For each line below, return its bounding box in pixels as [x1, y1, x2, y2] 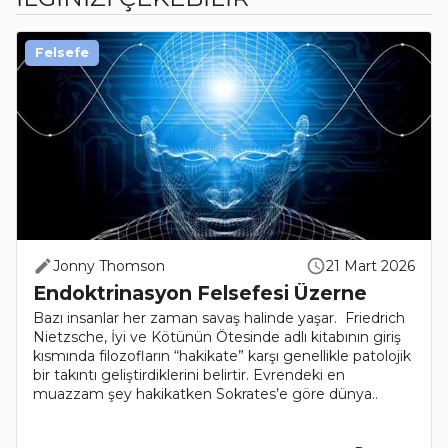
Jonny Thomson [53, 256, 165, 275]
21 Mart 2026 [326, 256, 415, 275]
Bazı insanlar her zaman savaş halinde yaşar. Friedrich [33, 309, 405, 328]
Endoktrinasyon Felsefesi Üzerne [33, 280, 367, 305]
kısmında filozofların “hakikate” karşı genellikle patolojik [33, 347, 411, 366]
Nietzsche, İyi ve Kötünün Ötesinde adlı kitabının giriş [33, 328, 401, 347]
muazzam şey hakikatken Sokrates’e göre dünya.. [33, 385, 378, 404]
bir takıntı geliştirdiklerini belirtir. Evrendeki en [33, 366, 345, 385]
